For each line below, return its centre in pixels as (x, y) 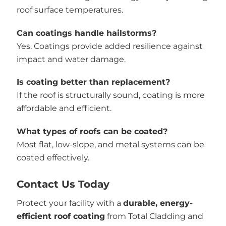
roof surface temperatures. (70, 10)
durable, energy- (158, 203)
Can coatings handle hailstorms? (86, 33)
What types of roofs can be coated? (92, 131)
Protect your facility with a (70, 203)
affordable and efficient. (64, 108)
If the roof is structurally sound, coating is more (110, 95)
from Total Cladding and (154, 216)
